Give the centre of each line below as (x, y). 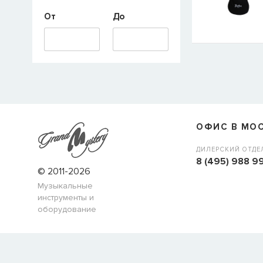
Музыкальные (65, 186)
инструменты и (66, 198)
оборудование (67, 209)
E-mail (216, 28)
